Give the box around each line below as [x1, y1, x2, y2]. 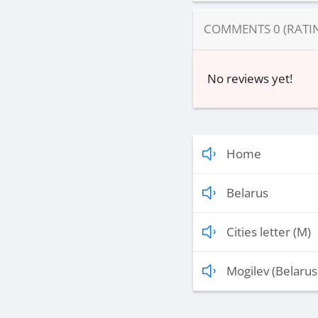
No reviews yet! [207, 70, 292, 87]
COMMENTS [204, 21, 273, 38]
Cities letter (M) [226, 224, 311, 241]
